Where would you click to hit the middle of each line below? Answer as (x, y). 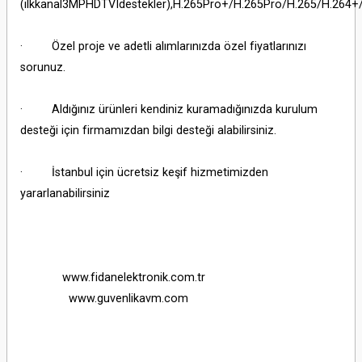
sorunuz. (43, 67)
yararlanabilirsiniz (65, 194)
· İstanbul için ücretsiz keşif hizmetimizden (144, 173)
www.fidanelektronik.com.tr (113, 278)
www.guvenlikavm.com (104, 299)
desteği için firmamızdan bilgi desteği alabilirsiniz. (148, 130)
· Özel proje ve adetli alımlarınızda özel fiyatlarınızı (163, 46)
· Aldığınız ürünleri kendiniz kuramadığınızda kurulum (169, 109)
